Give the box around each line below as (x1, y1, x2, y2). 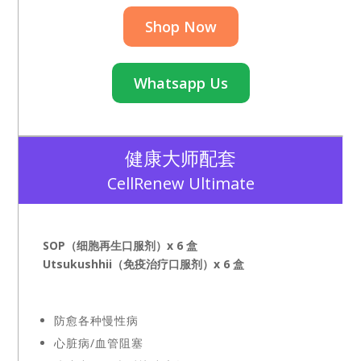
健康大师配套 (125, 144, 236, 171)
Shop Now (144, 16, 217, 36)
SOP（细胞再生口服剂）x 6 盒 (43, 237, 198, 253)
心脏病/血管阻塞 (54, 334, 144, 351)
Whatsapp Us (133, 73, 228, 93)
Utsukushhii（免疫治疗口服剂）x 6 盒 (43, 255, 245, 272)
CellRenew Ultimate (106, 172, 255, 194)
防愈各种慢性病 (54, 312, 139, 328)
